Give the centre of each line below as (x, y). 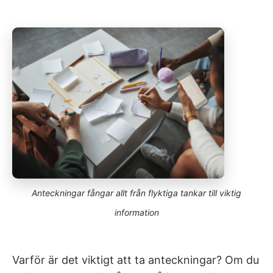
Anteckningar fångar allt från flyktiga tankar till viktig (136, 193)
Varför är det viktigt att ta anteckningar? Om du (136, 260)
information (136, 213)
